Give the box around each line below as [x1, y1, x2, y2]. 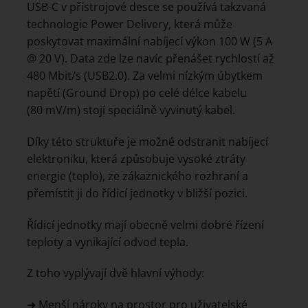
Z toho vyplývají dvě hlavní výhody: [27, 265, 204, 281]
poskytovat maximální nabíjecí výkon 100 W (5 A [27, 34, 272, 49]
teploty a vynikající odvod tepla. [27, 234, 188, 250]
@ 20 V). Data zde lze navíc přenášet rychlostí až [27, 51, 274, 67]
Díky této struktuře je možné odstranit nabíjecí [27, 133, 268, 149]
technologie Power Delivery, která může [27, 16, 232, 32]
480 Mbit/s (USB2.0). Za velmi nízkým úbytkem [27, 68, 263, 84]
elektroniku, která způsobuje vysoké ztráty [27, 151, 245, 166]
